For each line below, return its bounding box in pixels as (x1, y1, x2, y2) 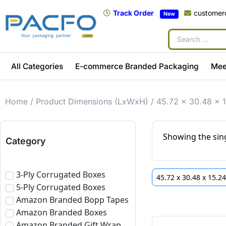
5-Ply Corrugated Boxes (16, 182, 105, 193)
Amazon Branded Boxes (16, 207, 107, 218)
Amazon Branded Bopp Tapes (16, 194, 129, 206)
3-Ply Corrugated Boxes (16, 169, 105, 181)
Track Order (113, 9, 154, 17)
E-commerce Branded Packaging (75, 61, 199, 71)
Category (6, 135, 46, 146)
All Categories (11, 61, 63, 71)
